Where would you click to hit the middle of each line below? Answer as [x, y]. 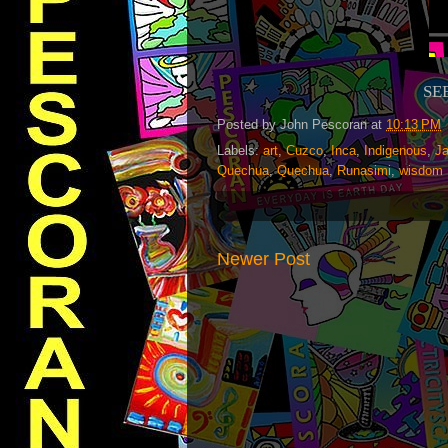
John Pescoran [323, 124]
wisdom [421, 171]
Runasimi [364, 171]
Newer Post [263, 259]
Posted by [248, 124]
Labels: [240, 151]
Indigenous [395, 151]
